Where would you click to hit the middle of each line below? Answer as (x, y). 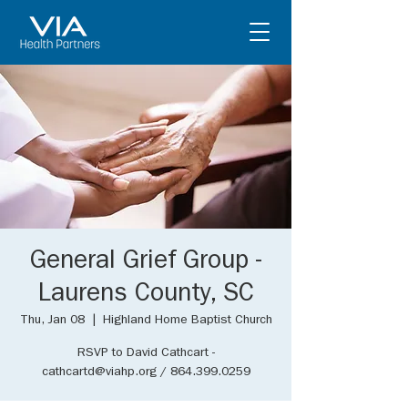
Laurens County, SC (146, 296)
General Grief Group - (146, 263)
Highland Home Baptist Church (187, 321)
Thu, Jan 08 (52, 321)
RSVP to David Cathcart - (146, 353)
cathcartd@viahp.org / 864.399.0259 (146, 372)
